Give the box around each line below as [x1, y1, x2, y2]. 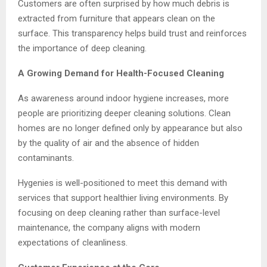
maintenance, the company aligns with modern [18, 222, 200, 233]
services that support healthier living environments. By [18, 192, 228, 203]
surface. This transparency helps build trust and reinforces [18, 27, 247, 39]
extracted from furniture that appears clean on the [18, 13, 215, 24]
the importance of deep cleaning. [18, 42, 147, 54]
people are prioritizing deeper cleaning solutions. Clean [18, 107, 231, 119]
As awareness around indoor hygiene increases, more [18, 92, 229, 104]
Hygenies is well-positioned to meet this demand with [18, 177, 227, 188]
